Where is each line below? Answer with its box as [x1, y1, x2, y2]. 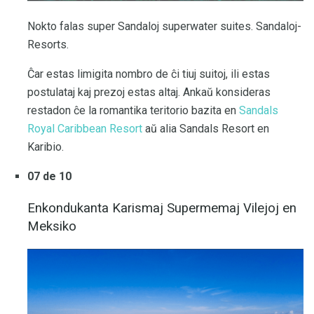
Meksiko [27, 218, 76, 234]
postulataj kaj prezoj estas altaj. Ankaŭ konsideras [27, 86, 271, 100]
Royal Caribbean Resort [27, 122, 142, 136]
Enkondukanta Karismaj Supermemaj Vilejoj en [27, 200, 296, 216]
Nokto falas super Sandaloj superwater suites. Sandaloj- [27, 20, 301, 34]
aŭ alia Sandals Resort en [142, 122, 269, 136]
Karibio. [27, 140, 64, 154]
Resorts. [27, 38, 69, 52]
